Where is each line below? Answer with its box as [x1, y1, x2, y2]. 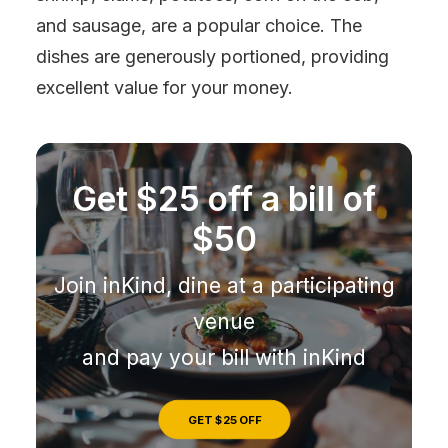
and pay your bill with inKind [82, 345, 366, 370]
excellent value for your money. [36, 77, 293, 98]
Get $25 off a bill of [72, 179, 376, 219]
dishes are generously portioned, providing [36, 46, 389, 67]
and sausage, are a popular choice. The [36, 15, 362, 36]
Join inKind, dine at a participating [53, 273, 395, 298]
